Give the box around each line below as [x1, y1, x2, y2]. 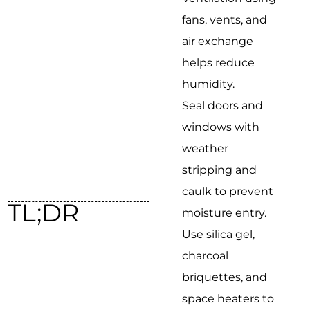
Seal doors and [182, 98, 264, 112]
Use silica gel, [182, 227, 255, 241]
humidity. [182, 77, 235, 91]
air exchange [182, 34, 254, 48]
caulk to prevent [182, 184, 274, 198]
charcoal [182, 248, 229, 262]
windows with [182, 120, 260, 134]
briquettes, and [182, 270, 268, 284]
